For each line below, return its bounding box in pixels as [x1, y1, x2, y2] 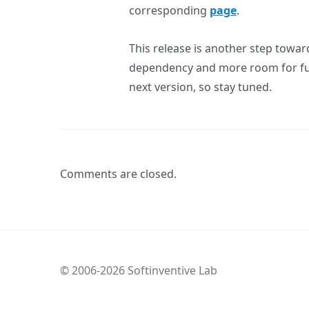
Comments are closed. [60, 166, 177, 181]
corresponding [129, 2, 210, 18]
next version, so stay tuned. [129, 79, 272, 94]
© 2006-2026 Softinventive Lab [60, 263, 217, 279]
